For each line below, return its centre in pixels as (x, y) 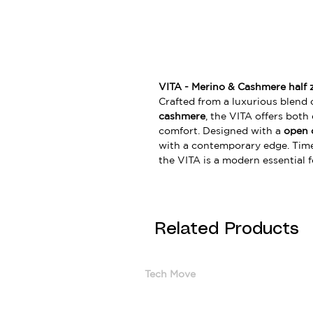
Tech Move (170, 274)
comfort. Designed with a (221, 130)
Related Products (227, 229)
